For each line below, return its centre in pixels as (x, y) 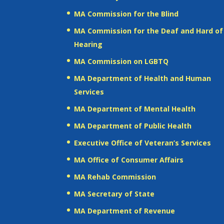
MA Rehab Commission (115, 176)
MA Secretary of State (114, 193)
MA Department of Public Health (133, 125)
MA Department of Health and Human (143, 78)
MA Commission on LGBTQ (121, 61)
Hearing (88, 44)
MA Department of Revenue (125, 210)
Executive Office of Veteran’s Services (143, 142)
